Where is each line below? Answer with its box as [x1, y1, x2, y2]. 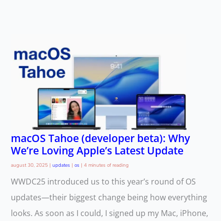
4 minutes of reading [83, 162, 129, 169]
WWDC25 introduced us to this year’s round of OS [10, 176, 196, 187]
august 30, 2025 [10, 162, 49, 169]
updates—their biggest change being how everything [10, 192, 207, 203]
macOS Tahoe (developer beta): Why [10, 131, 190, 145]
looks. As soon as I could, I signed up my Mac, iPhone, [10, 208, 208, 219]
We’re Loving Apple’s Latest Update [10, 143, 184, 157]
